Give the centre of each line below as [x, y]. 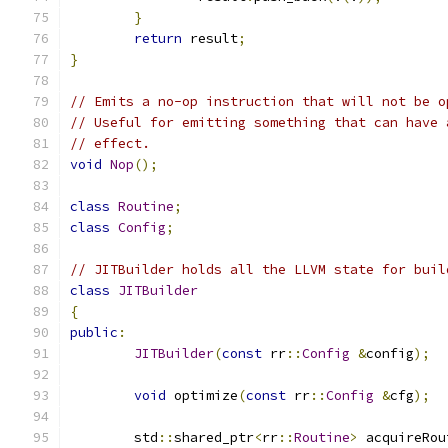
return [158, 38]
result [210, 38]
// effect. [110, 143]
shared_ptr [214, 437]
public [94, 332]
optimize [202, 395]
